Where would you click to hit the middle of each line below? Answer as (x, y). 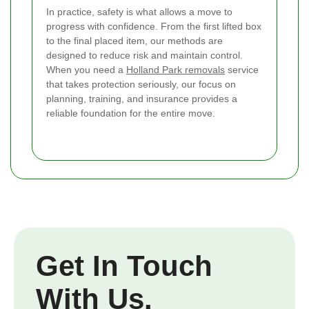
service (242, 70)
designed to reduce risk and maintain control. (144, 56)
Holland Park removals (176, 70)
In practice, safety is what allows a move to (139, 12)
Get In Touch (124, 266)
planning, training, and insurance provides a (142, 99)
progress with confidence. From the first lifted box (154, 27)
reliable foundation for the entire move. (131, 113)
